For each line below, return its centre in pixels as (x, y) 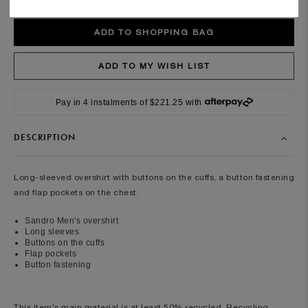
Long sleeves (52, 231)
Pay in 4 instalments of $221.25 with (129, 102)
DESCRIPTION (45, 137)
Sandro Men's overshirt (72, 220)
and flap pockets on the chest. (76, 192)
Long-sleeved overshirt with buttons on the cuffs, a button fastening (154, 177)
